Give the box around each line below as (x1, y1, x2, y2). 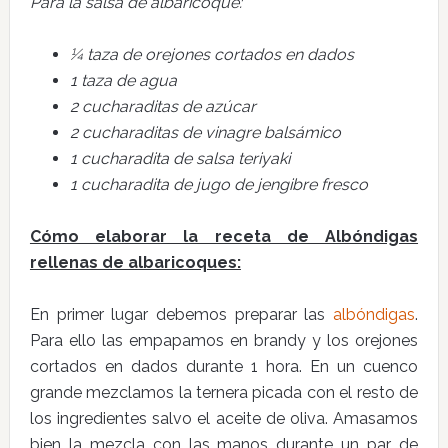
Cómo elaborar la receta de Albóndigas (29, 227, 419, 246)
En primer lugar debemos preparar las (29, 305, 334, 324)
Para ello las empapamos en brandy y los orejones (29, 331, 419, 350)
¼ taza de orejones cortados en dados (69, 45, 354, 64)
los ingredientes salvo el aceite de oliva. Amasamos (29, 409, 419, 428)
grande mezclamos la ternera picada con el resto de (29, 383, 419, 402)
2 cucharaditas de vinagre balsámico (69, 123, 341, 142)
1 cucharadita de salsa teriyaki (69, 149, 290, 168)
